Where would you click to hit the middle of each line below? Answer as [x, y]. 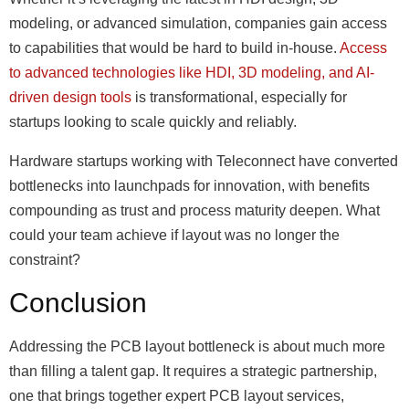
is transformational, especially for [239, 97]
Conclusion [78, 303]
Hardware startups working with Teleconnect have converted [204, 161]
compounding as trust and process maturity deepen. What [194, 210]
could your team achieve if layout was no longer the [174, 235]
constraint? [45, 260]
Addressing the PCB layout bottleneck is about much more [197, 346]
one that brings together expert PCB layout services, [177, 396]
